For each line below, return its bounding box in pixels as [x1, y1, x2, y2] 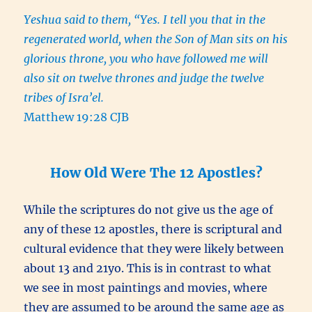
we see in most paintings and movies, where [24, 280, 268, 295]
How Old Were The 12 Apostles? [49, 164, 263, 181]
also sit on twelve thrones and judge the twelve [24, 70, 265, 85]
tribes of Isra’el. [24, 90, 104, 104]
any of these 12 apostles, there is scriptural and [24, 221, 283, 236]
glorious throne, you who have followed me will [24, 51, 269, 65]
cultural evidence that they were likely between [24, 241, 285, 256]
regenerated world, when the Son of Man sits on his [24, 31, 288, 46]
